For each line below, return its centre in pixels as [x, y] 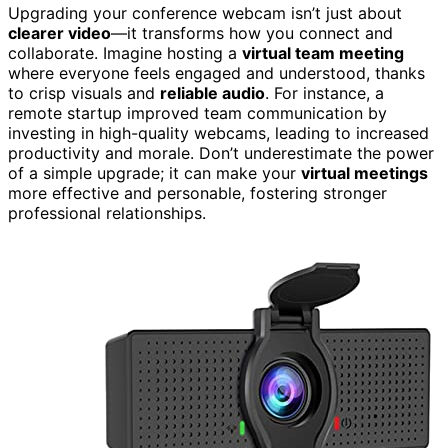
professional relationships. [107, 212]
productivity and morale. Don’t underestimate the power [221, 152]
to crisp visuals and [84, 92]
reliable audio [212, 92]
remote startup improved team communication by [197, 112]
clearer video [59, 32]
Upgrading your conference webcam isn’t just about [205, 12]
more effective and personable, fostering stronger [197, 192]
